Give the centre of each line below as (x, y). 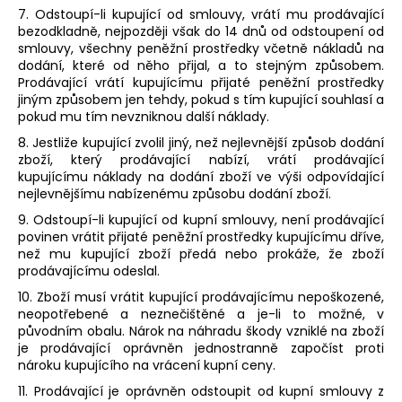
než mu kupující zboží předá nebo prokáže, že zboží (201, 254)
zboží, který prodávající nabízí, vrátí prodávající (201, 160)
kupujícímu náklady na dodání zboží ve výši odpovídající (201, 177)
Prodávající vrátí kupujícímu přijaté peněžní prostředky (201, 83)
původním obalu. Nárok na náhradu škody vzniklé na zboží (201, 332)
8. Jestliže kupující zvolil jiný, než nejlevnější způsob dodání (201, 143)
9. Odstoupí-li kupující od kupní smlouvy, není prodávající (201, 220)
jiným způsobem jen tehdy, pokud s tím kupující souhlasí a (201, 100)
